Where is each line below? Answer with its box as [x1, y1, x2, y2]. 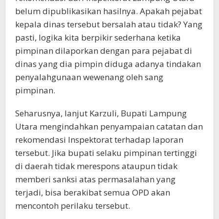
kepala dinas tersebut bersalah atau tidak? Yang [15, 19, 202, 30]
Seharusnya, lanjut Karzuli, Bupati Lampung [15, 108, 187, 119]
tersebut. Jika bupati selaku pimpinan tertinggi [15, 147, 197, 159]
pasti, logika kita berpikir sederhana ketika [15, 32, 181, 44]
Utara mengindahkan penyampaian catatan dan [15, 121, 203, 132]
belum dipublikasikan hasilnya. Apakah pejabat [15, 5, 202, 17]
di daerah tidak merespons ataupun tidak [15, 160, 177, 172]
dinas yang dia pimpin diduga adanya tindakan [15, 58, 201, 70]
